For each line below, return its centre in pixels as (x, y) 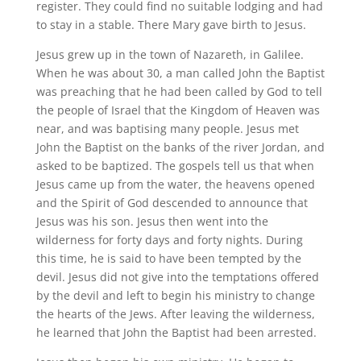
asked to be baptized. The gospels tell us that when (175, 165)
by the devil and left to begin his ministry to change (175, 295)
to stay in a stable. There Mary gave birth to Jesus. (171, 24)
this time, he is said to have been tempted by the (168, 258)
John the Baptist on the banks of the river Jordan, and (180, 147)
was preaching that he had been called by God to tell (179, 91)
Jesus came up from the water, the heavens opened (175, 184)
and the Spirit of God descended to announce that (172, 202)
